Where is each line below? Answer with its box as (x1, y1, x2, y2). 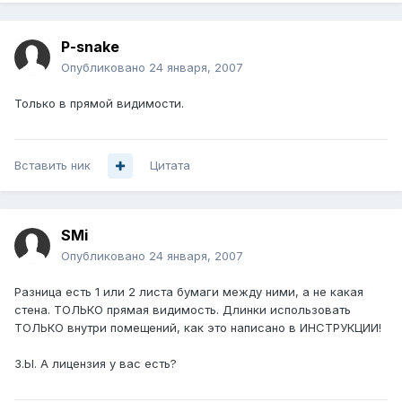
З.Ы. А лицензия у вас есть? (14, 356, 177, 371)
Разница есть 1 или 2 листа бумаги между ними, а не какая (14, 284, 363, 300)
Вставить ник (14, 158, 91, 173)
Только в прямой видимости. (14, 96, 184, 111)
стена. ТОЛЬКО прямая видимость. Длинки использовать (14, 302, 351, 318)
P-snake (61, 38, 119, 57)
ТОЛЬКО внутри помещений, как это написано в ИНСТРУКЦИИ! (14, 320, 381, 336)
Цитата (150, 158, 190, 173)
